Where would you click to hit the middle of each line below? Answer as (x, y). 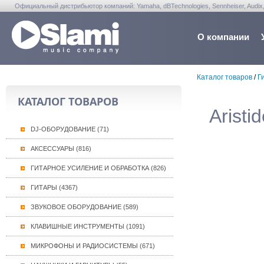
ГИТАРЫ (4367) (54, 187)
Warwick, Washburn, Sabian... (58, 18)
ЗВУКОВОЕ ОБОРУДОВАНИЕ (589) (84, 207)
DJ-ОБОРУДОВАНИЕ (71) (70, 129)
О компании (223, 37)
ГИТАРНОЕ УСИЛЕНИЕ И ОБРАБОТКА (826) (98, 168)
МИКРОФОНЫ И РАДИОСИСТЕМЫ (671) (93, 246)
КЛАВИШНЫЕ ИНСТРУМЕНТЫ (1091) (88, 226)
